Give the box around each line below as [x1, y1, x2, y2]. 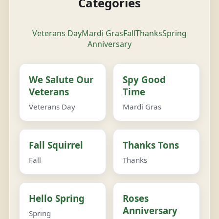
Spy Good [123, 73, 166, 86]
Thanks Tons [123, 139, 179, 152]
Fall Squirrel [28, 139, 83, 152]
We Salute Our [28, 73, 93, 86]
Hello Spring [28, 192, 85, 204]
